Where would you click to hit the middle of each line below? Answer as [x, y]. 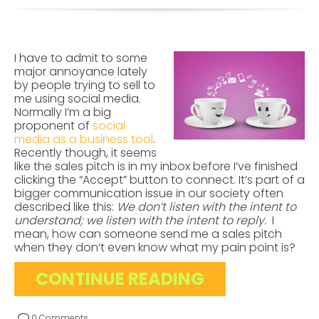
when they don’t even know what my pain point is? [155, 247]
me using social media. [79, 98]
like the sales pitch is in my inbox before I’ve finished [156, 166]
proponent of [53, 125]
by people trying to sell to [85, 85]
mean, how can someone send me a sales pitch [148, 234]
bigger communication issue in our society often [149, 193]
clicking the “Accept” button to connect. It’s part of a [159, 179]
